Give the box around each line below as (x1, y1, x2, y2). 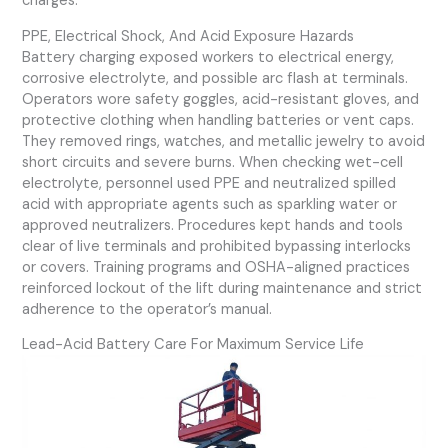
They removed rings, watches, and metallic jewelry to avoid (22, 131, 426, 151)
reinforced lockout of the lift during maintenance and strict (22, 278, 423, 298)
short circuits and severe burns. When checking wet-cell (22, 152, 404, 172)
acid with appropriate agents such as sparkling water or (22, 194, 398, 214)
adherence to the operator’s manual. (22, 299, 273, 319)
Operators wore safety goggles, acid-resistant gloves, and (22, 89, 420, 109)
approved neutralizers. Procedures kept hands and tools (22, 215, 404, 235)
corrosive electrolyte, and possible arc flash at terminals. (22, 68, 409, 88)
